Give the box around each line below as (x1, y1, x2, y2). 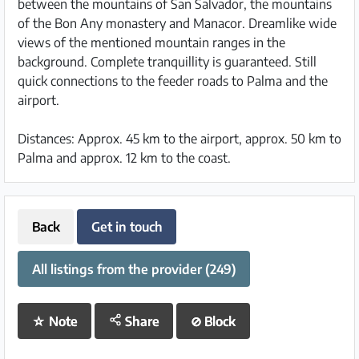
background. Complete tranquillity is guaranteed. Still (18, 54, 317, 70)
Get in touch (91, 218, 163, 235)
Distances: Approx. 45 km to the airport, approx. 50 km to (18, 131, 341, 147)
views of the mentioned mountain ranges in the (18, 34, 285, 50)
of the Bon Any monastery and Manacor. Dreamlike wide (18, 15, 337, 31)
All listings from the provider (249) (31, 260, 236, 277)
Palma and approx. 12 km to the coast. (18, 150, 231, 166)
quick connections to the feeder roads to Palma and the (18, 73, 328, 89)
